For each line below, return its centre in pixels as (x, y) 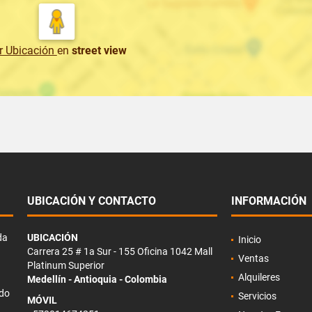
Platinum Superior (65, 266)
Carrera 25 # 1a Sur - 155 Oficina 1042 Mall (119, 252)
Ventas (253, 259)
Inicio (249, 240)
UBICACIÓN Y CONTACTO (91, 201)
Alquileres (259, 278)
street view (99, 51)
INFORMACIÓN (268, 201)
